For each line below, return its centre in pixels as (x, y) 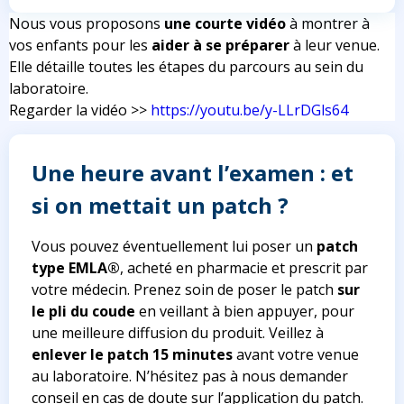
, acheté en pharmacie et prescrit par (244, 268)
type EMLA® (76, 268)
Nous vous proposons (87, 24)
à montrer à (328, 24)
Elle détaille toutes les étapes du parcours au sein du (186, 67)
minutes (202, 355)
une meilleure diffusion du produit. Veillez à (178, 333)
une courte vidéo (225, 24)
